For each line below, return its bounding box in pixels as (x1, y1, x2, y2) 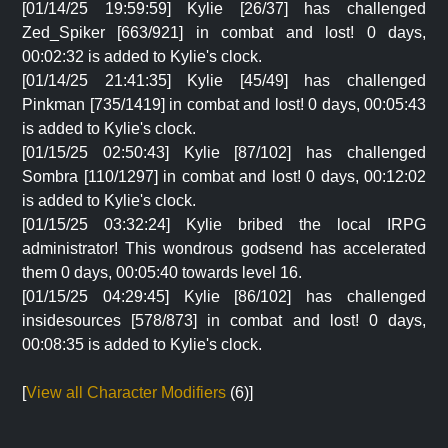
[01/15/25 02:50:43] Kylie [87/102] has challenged (22, 144, 426, 161)
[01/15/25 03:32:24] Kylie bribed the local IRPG (22, 216, 426, 233)
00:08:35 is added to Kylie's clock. (22, 336, 262, 353)
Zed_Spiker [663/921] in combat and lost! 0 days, (22, 24, 426, 41)
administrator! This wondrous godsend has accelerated (22, 240, 426, 257)
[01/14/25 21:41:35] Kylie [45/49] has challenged (22, 72, 426, 89)
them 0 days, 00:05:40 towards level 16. (22, 264, 302, 281)
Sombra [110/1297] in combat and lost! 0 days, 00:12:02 (22, 168, 426, 185)
